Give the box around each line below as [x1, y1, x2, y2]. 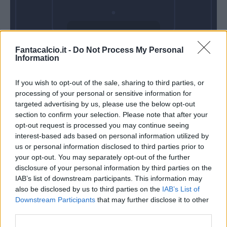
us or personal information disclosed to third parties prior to [15, 142, 204, 150]
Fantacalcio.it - [15, 46, 73, 54]
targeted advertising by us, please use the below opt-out [15, 100, 195, 108]
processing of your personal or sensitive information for [15, 89, 192, 97]
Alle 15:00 [95, 61, 132, 71]
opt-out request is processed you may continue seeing [15, 121, 189, 129]
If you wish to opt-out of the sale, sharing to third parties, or [15, 79, 204, 87]
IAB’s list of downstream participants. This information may [15, 174, 202, 182]
